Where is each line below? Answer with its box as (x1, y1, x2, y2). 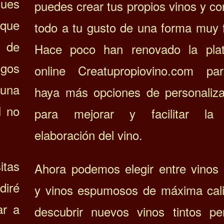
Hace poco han (34, 40, 123, 58)
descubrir (34, 202, 91, 220)
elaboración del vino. (34, 126, 142, 144)
